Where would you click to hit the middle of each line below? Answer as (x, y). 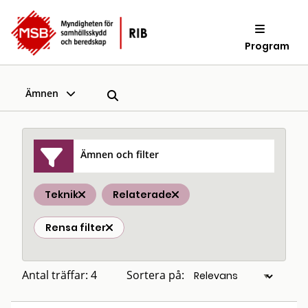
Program (267, 46)
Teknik (62, 195)
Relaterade (142, 195)
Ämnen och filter (120, 154)
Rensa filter (76, 228)
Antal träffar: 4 (59, 275)
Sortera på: (155, 275)
